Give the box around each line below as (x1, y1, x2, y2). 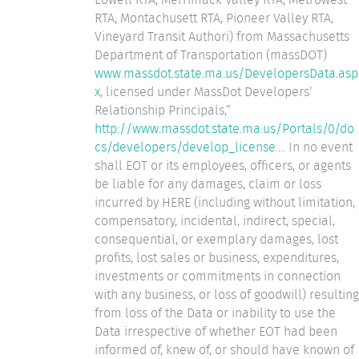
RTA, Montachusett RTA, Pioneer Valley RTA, (95, 8, 333, 27)
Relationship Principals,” (95, 100, 231, 119)
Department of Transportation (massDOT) (95, 45, 327, 64)
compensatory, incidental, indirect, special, (95, 211, 335, 230)
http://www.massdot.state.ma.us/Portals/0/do (95, 119, 354, 138)
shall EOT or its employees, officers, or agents (95, 155, 351, 175)
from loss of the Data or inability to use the (95, 303, 336, 322)
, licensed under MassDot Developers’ (100, 82, 313, 101)
